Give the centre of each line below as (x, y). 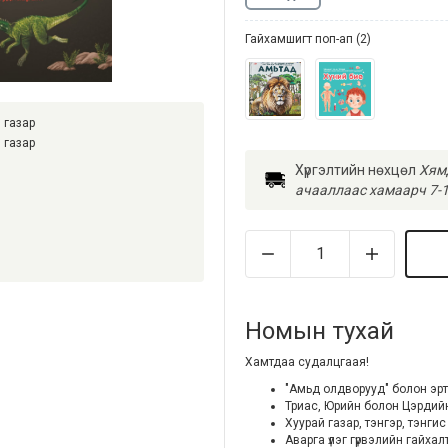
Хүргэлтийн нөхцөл (355, 169)
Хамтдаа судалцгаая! (307, 361)
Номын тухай (319, 330)
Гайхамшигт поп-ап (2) (308, 39)
